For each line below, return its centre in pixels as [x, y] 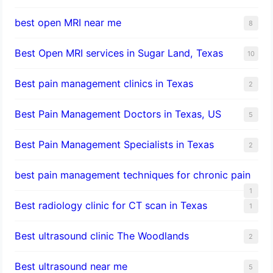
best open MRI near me [68, 22]
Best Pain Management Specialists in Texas [115, 144]
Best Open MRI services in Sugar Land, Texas [119, 53]
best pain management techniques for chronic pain [133, 175]
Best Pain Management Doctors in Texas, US [118, 114]
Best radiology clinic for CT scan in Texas [111, 205]
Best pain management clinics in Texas [104, 83]
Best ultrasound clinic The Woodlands [102, 236]
